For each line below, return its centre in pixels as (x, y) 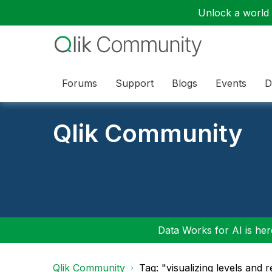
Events (231, 83)
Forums (80, 83)
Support (134, 83)
